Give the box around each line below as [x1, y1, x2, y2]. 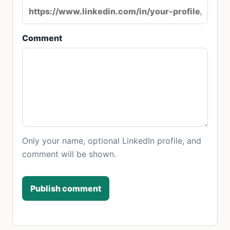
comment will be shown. [22, 148, 116, 159]
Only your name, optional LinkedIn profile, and [22, 135, 201, 146]
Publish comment [30, 183, 101, 194]
